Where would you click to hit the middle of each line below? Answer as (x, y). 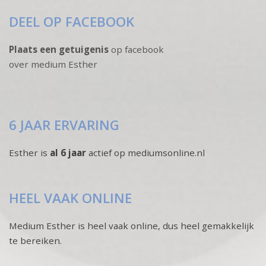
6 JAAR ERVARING (64, 125)
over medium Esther (53, 64)
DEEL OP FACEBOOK (72, 21)
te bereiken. (35, 240)
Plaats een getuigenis (59, 49)
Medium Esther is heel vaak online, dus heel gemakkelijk (132, 225)
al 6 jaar (69, 152)
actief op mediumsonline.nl (147, 152)
